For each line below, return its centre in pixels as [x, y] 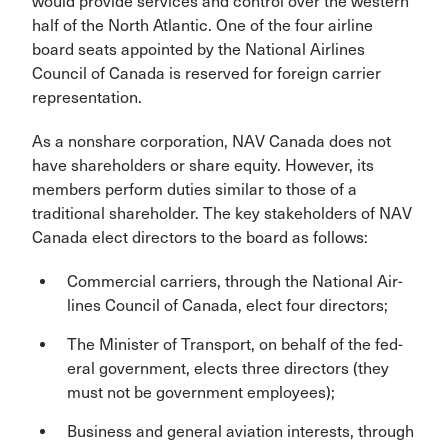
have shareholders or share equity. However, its [203, 165]
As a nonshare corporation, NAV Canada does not [211, 141]
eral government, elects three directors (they [228, 368]
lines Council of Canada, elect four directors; [227, 305]
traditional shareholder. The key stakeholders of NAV [222, 213]
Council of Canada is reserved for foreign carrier [206, 73]
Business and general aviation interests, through [240, 431]
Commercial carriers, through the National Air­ [235, 281]
